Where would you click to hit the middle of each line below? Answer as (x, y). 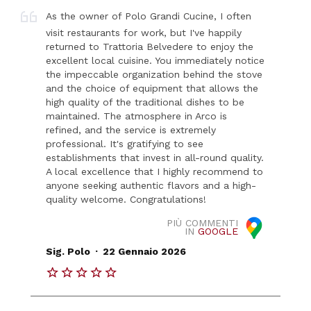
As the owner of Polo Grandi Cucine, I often (149, 16)
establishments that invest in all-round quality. (155, 157)
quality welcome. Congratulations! (126, 199)
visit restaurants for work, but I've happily (144, 32)
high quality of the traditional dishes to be (145, 102)
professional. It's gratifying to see (125, 143)
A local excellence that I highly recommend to (155, 171)
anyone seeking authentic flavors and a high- (151, 185)
